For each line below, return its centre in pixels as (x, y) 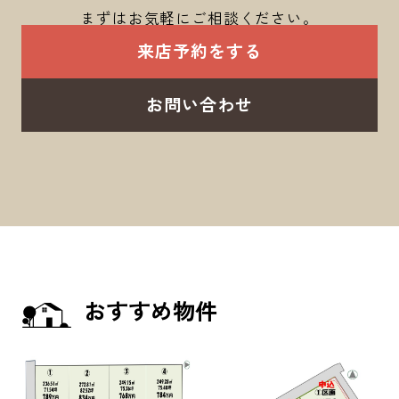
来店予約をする (199, 51)
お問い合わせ (199, 104)
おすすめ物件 (151, 310)
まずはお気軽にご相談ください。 (199, 18)
